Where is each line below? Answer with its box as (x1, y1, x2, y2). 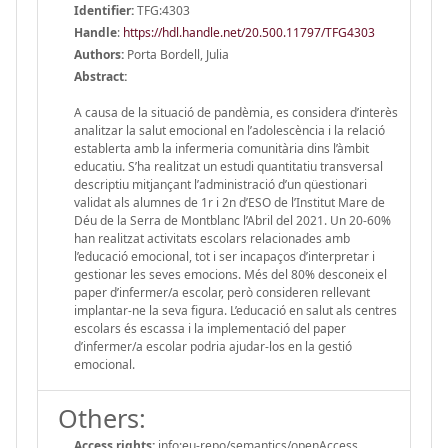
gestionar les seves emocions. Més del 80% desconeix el (74, 265, 387, 283)
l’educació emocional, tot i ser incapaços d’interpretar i (74, 247, 375, 265)
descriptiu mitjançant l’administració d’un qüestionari (74, 175, 367, 193)
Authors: (74, 45, 124, 63)
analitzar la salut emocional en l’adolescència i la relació (74, 121, 385, 139)
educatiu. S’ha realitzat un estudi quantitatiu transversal (74, 157, 383, 175)
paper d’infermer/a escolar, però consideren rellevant (74, 283, 370, 301)
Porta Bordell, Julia (124, 45, 229, 63)
